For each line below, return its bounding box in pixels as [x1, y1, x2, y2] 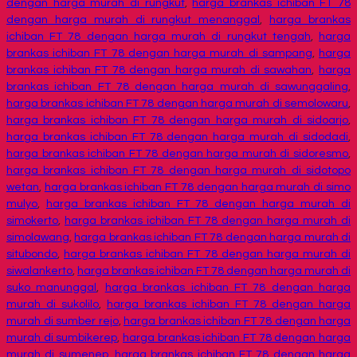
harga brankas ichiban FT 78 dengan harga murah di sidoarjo [6, 115, 348, 127]
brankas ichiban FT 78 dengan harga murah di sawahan [6, 65, 312, 76]
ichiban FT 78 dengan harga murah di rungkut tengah [6, 31, 311, 43]
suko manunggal [6, 282, 97, 294]
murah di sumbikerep [6, 332, 118, 344]
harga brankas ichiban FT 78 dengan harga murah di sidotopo [6, 165, 351, 177]
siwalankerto [6, 265, 73, 277]
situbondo [6, 249, 57, 261]
